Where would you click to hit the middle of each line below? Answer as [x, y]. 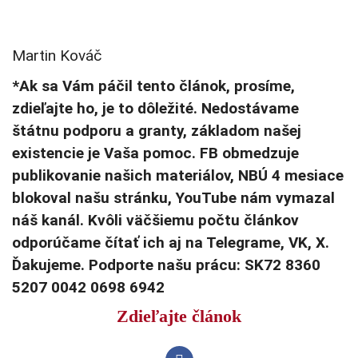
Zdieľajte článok [179, 316]
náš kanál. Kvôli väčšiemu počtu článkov [155, 221]
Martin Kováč [57, 56]
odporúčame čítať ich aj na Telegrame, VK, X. [171, 243]
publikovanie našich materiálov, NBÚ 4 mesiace [178, 176]
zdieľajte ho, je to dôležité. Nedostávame [155, 109]
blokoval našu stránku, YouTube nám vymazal [173, 198]
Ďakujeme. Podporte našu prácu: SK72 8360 [166, 265]
